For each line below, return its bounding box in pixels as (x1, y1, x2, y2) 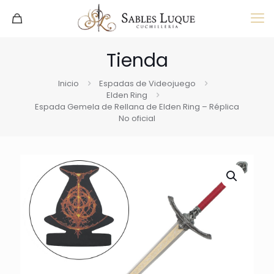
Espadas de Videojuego (99, 78, 196, 89)
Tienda (106, 48, 168, 73)
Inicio (58, 78, 79, 89)
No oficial (119, 113, 155, 124)
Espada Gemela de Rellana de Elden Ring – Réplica (35, 101, 239, 113)
